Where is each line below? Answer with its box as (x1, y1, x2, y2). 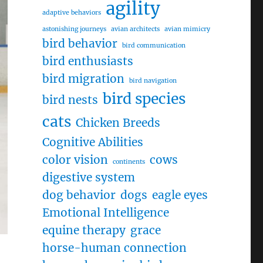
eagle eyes (151, 188, 208, 202)
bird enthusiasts (42, 54, 133, 68)
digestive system (42, 170, 135, 184)
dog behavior (42, 188, 116, 202)
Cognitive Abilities (42, 135, 143, 149)
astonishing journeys (42, 25, 106, 33)
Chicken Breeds (75, 116, 160, 130)
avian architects (110, 25, 160, 33)
